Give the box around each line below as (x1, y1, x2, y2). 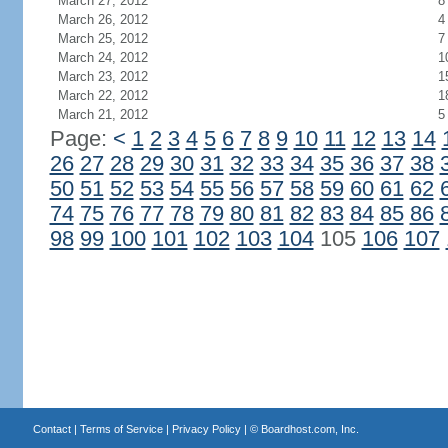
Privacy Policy (171, 423, 241, 435)
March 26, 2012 (57, 12, 148, 27)
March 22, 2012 (57, 88, 148, 103)
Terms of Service (79, 423, 163, 435)
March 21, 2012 (57, 107, 148, 122)
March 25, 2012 (57, 31, 148, 46)
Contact (32, 423, 71, 435)
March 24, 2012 (57, 50, 148, 65)
